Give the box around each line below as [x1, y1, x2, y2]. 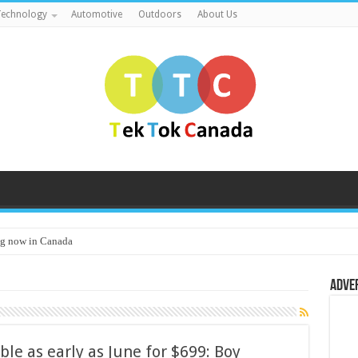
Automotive [70, 9, 122, 20]
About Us [197, 9, 237, 20]
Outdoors [137, 9, 181, 20]
